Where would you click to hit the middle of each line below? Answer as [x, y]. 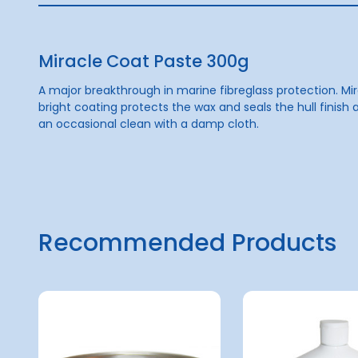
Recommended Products [187, 243]
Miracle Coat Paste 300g [144, 61]
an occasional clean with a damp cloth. [149, 123]
